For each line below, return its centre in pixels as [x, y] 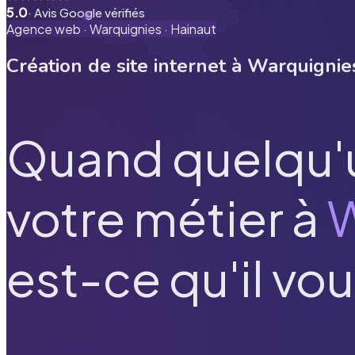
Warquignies [126, 29]
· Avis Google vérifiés [86, 12]
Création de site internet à [127, 65]
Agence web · [48, 29]
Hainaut [193, 29]
